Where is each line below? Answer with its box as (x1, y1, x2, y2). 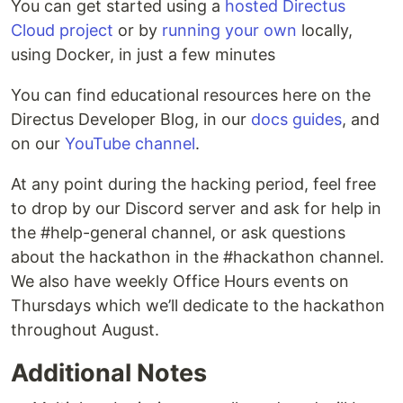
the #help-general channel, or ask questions (11, 223, 345, 243)
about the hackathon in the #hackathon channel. (11, 247, 384, 267)
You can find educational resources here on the (11, 85, 371, 105)
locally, (297, 21, 353, 40)
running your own (162, 21, 297, 40)
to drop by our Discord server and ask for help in (11, 199, 381, 219)
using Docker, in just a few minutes (11, 45, 275, 65)
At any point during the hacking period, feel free (11, 175, 376, 194)
